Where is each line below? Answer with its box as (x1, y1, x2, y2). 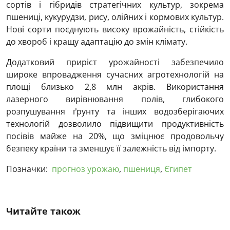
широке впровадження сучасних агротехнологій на (6, 69, 224, 80)
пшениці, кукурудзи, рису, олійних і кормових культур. (6, 11, 224, 23)
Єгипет (164, 163, 192, 175)
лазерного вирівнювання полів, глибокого (6, 93, 224, 105)
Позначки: (6, 163, 48, 175)
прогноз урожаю (52, 163, 119, 175)
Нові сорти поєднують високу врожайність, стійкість (6, 24, 224, 35)
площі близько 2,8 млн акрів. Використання (6, 81, 224, 92)
